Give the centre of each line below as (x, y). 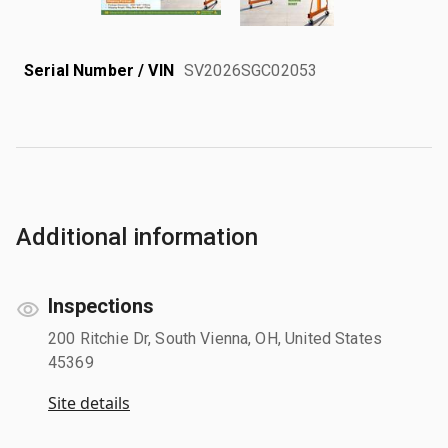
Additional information (137, 236)
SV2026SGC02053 (251, 70)
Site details (89, 402)
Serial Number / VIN (99, 70)
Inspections (101, 305)
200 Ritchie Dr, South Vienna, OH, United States (215, 338)
